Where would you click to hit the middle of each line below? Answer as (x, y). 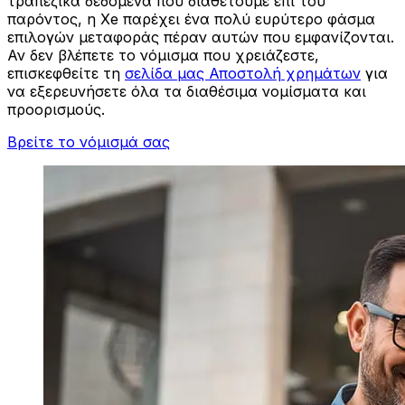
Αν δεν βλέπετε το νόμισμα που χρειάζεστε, (163, 56)
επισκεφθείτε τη (66, 74)
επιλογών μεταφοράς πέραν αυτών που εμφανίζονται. (201, 38)
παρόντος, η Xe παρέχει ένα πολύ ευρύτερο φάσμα (191, 19)
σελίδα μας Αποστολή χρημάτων (243, 74)
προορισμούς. (56, 110)
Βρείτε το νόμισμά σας (89, 142)
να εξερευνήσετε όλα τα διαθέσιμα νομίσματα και (187, 92)
